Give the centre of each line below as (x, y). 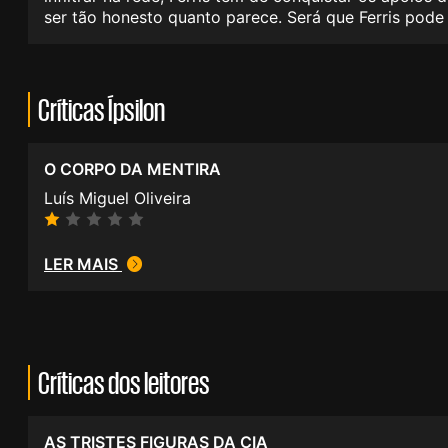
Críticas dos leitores (124, 383)
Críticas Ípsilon (101, 110)
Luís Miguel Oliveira (117, 198)
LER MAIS (83, 264)
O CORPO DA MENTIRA (132, 169)
